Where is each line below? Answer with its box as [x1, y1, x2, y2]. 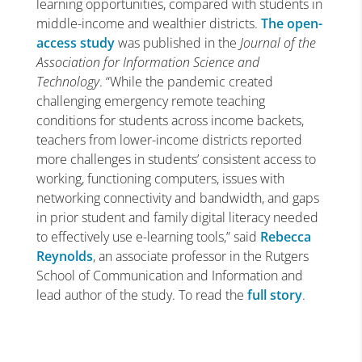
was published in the [114, 34, 240, 52]
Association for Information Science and [36, 53, 259, 71]
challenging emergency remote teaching [36, 92, 265, 110]
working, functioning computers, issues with [36, 170, 284, 187]
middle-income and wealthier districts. [36, 15, 261, 32]
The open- [260, 15, 322, 32]
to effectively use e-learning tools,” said [36, 228, 260, 246]
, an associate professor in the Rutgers [92, 247, 309, 265]
